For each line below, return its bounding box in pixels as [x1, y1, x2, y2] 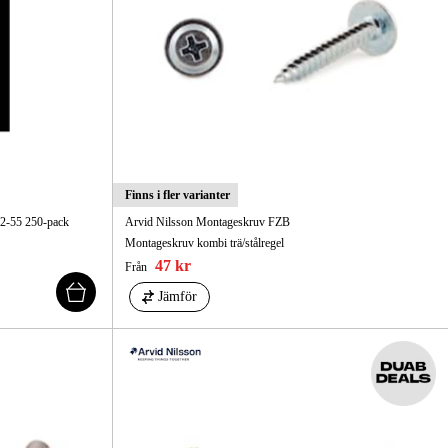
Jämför [157, 288, 197, 304]
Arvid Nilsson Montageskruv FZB [124, 214, 290, 229]
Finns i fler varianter [124, 187, 230, 202]
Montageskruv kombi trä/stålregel [124, 235, 284, 250]
